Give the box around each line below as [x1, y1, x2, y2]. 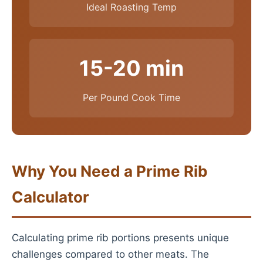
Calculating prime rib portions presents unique [12, 232, 229, 244]
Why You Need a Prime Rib [12, 162, 208, 180]
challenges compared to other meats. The [12, 248, 209, 260]
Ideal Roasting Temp [86, 1, 177, 13]
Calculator [12, 188, 89, 206]
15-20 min [79, 55, 184, 81]
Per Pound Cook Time [83, 92, 180, 103]
